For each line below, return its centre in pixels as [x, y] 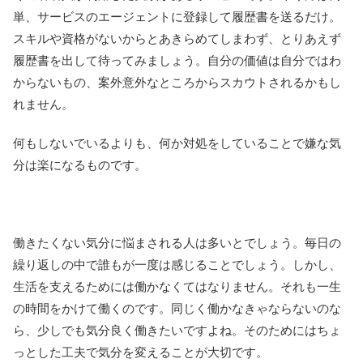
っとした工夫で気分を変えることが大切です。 [141, 352]
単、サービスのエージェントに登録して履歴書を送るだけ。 [177, 16]
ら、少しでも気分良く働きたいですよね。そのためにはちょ [177, 330]
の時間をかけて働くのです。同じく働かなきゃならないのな [177, 308]
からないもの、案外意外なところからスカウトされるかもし [177, 82]
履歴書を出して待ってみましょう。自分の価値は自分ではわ [177, 60]
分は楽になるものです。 [80, 164]
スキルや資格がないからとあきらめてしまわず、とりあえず [177, 38]
